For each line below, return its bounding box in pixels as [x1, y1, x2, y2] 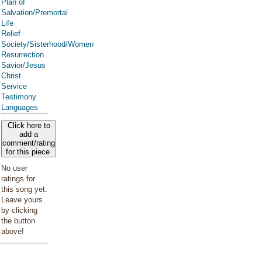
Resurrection [1, 50, 44, 59]
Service [1, 82, 27, 91]
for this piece [5, 147, 52, 156]
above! [1, 227, 24, 236]
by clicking [1, 206, 37, 215]
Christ [1, 71, 21, 80]
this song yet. [1, 185, 47, 194]
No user [1, 164, 27, 173]
